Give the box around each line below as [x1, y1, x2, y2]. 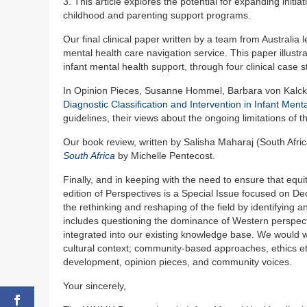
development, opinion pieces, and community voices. [63, 256, 292, 268]
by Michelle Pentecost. [115, 150, 215, 162]
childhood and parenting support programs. [63, 10, 251, 21]
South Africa [63, 150, 115, 162]
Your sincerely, [63, 280, 126, 292]
